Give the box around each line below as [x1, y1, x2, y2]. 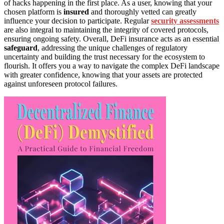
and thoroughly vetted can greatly [89, 7, 196, 16]
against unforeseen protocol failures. [4, 79, 117, 88]
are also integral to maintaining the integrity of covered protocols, [4, 25, 208, 34]
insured [63, 7, 89, 16]
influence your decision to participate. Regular [4, 16, 151, 25]
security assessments [151, 16, 219, 25]
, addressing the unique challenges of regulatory [37, 43, 187, 52]
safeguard [4, 43, 37, 52]
